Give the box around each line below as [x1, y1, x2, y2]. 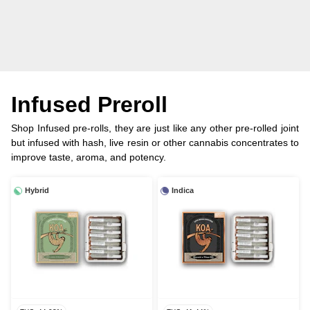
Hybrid [25, 186, 49, 195]
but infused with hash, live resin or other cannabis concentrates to [11, 137, 299, 149]
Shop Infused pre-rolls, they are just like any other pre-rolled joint [11, 122, 299, 134]
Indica [172, 186, 194, 195]
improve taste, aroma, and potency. [11, 152, 166, 163]
